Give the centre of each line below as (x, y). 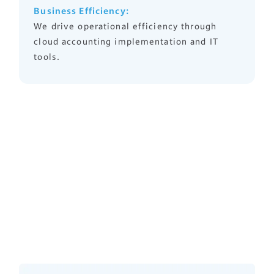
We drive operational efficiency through (125, 26)
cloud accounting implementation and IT (126, 42)
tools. (47, 57)
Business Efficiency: (81, 11)
